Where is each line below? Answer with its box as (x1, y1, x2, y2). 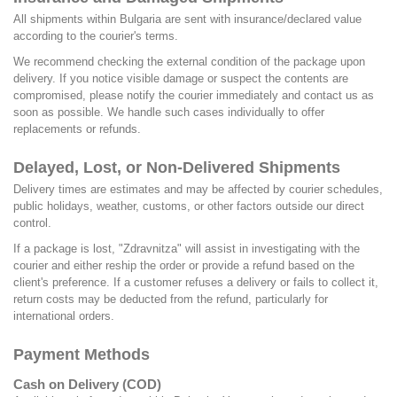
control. (13, 215, 51, 230)
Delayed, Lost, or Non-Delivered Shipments (13, 158, 340, 176)
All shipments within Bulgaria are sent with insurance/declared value (13, 12, 362, 26)
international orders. (13, 308, 114, 323)
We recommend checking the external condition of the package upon (13, 54, 365, 68)
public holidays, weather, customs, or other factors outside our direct (13, 198, 364, 213)
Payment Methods (13, 345, 150, 363)
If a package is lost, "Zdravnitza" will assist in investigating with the (13, 241, 360, 255)
